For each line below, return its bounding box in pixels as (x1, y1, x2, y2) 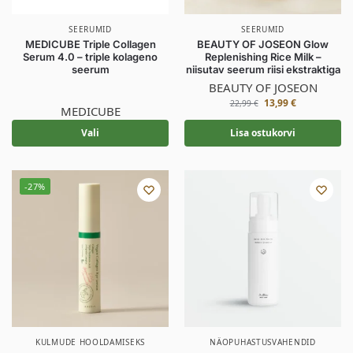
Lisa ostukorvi (230, 126, 295, 139)
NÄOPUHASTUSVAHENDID (210, 336, 316, 347)
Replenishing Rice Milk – (204, 50, 321, 63)
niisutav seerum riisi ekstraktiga (185, 63, 340, 76)
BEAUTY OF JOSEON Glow (197, 38, 329, 50)
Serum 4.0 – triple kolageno (23, 50, 158, 63)
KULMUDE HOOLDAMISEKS (35, 336, 145, 347)
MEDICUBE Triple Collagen (24, 38, 156, 50)
